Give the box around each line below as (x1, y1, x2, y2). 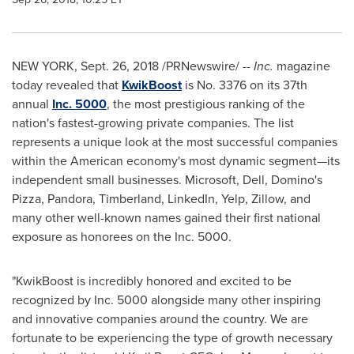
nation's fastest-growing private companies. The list (12, 114, 294, 132)
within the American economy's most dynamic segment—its (12, 152, 340, 170)
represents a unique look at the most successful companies (12, 133, 337, 151)
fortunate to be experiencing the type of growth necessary (12, 329, 333, 347)
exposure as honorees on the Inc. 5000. (12, 228, 232, 246)
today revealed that (12, 76, 122, 94)
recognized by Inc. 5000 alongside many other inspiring (12, 291, 321, 309)
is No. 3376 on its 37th (182, 76, 307, 94)
